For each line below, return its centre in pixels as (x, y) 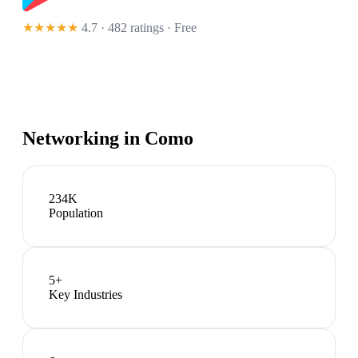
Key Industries (86, 295)
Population (76, 213)
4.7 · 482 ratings (123, 28)
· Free (180, 28)
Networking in (84, 139)
